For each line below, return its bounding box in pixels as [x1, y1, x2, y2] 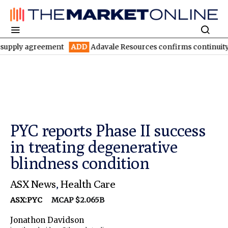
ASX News [10, 178, 56, 191]
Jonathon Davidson [10, 215, 84, 225]
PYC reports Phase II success [10, 121, 206, 140]
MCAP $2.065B [44, 195, 104, 205]
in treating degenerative [10, 137, 177, 157]
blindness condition [10, 153, 149, 173]
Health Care [60, 178, 116, 191]
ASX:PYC [10, 195, 44, 205]
